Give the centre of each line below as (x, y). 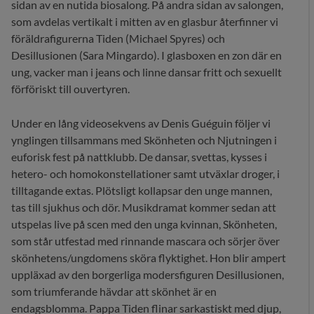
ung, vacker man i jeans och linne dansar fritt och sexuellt (146, 72)
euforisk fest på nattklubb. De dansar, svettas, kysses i (139, 157)
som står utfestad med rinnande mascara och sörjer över (145, 241)
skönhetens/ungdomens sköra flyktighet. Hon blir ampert (149, 258)
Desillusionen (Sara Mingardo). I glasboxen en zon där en (146, 55)
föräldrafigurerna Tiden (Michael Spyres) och (118, 39)
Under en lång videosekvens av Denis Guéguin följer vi (141, 123)
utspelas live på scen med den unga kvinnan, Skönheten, (144, 224)
